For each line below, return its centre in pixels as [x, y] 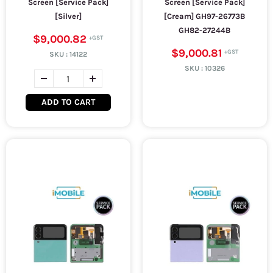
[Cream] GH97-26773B [205, 16]
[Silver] [68, 16]
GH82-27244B [205, 30]
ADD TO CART [68, 102]
